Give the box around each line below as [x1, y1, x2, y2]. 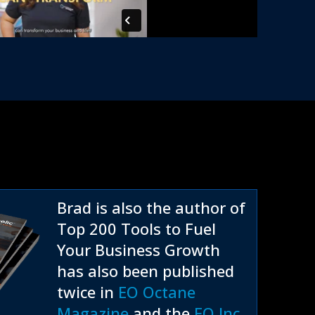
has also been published [57, 260, 234, 282]
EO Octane [118, 281, 195, 303]
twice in [57, 281, 118, 303]
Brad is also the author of [57, 197, 245, 219]
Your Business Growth [57, 239, 220, 261]
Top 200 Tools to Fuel [57, 218, 216, 240]
